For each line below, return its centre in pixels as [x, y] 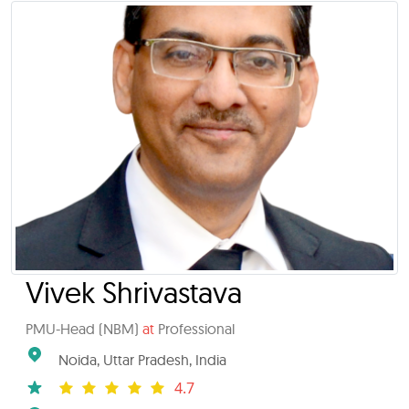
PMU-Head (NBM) [84, 329]
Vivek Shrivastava [134, 292]
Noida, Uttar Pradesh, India [142, 360]
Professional [194, 329]
